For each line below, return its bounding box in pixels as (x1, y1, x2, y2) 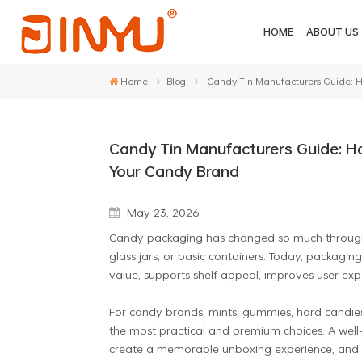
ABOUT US (305, 24, 359, 40)
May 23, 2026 (123, 203, 199, 221)
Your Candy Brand (108, 160, 239, 183)
